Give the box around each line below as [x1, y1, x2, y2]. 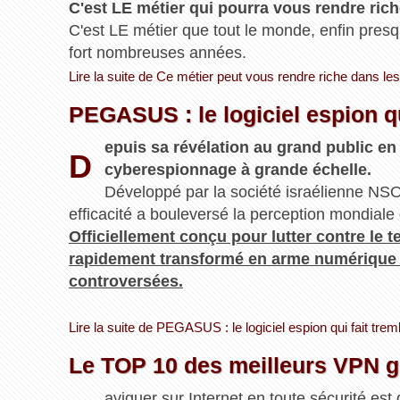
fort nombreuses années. [68, 44, 246, 62]
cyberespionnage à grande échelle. [104, 161, 371, 179]
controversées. [68, 272, 183, 291]
